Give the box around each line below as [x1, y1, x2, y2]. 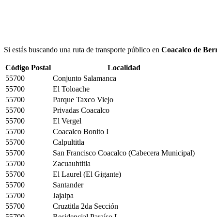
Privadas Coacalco [53, 106, 109, 114]
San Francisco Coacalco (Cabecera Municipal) [53, 148, 195, 157]
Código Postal [5, 63, 51, 72]
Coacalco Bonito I [53, 127, 108, 136]
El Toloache [53, 84, 90, 93]
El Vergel [53, 116, 81, 125]
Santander [53, 180, 83, 189]
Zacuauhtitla [53, 159, 91, 168]
